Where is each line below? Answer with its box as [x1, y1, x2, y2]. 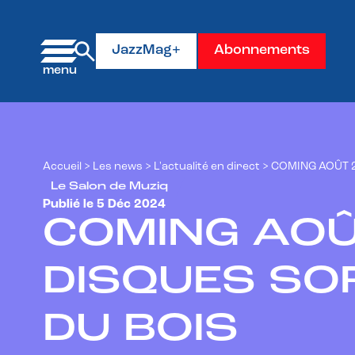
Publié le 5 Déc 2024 [43, 198, 166, 211]
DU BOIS [43, 310, 239, 350]
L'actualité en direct [154, 161, 260, 173]
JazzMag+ [112, 43, 181, 59]
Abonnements [214, 43, 310, 59]
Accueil [43, 161, 82, 173]
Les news [93, 161, 143, 173]
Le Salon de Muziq [51, 180, 168, 193]
